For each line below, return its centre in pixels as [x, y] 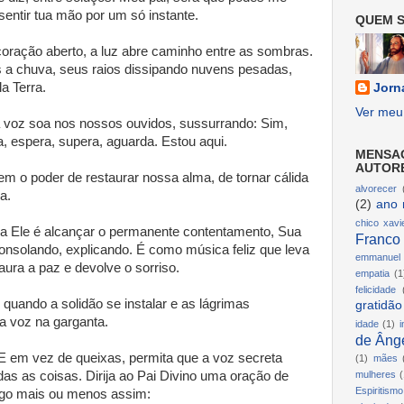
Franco [378, 239]
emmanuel [378, 257]
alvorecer [376, 189]
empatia [372, 274]
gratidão [379, 306]
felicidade [376, 290]
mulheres [376, 375]
